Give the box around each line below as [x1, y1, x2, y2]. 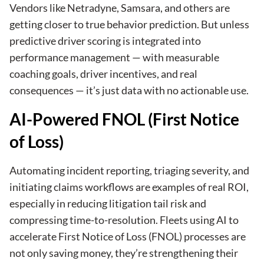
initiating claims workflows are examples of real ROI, [9, 180, 249, 194]
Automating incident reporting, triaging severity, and [9, 164, 249, 177]
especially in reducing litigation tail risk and [9, 197, 206, 210]
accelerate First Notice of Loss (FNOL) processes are [9, 230, 246, 243]
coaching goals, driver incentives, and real [9, 67, 197, 81]
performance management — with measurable [9, 51, 219, 64]
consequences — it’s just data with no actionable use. [9, 84, 249, 97]
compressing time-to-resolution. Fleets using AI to [9, 213, 239, 227]
